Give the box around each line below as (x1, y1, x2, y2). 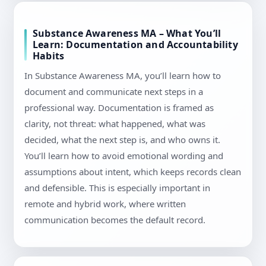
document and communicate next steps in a (24, 85, 203, 98)
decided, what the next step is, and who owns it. (24, 134, 220, 146)
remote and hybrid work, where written (24, 198, 186, 210)
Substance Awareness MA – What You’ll (33, 27, 221, 40)
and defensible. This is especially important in (24, 182, 210, 194)
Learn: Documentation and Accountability (33, 38, 238, 52)
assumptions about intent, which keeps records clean (24, 166, 241, 178)
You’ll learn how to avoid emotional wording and (24, 150, 223, 162)
